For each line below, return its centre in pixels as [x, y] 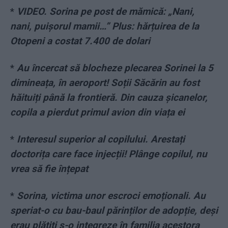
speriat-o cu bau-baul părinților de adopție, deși [114, 211]
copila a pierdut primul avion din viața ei [97, 112]
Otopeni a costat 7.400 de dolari [80, 41]
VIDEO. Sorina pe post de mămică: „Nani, [106, 12]
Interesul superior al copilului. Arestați [101, 139]
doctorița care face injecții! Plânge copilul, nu [109, 154]
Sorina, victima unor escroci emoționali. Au [111, 196]
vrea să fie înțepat [49, 169]
